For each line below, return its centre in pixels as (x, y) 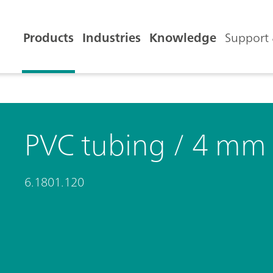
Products (48, 37)
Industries (112, 37)
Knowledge (183, 37)
